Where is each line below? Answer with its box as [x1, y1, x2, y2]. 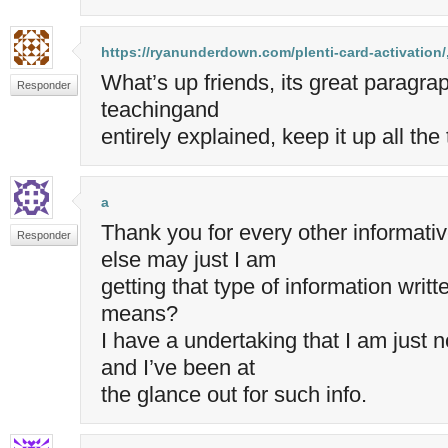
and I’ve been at [101, 354, 255, 380]
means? [101, 300, 178, 326]
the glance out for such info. [101, 381, 367, 407]
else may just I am [101, 246, 276, 272]
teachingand [101, 96, 219, 122]
